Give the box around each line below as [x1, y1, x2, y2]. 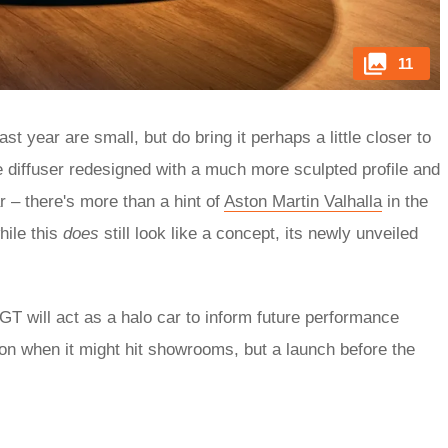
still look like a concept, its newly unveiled [99, 224, 418, 244]
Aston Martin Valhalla [224, 192, 382, 212]
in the [382, 192, 428, 212]
